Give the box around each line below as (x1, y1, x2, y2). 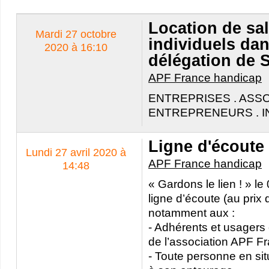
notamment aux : (148, 206, 235, 219)
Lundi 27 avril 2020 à (25, 146, 126, 159)
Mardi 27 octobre (35, 28, 116, 40)
